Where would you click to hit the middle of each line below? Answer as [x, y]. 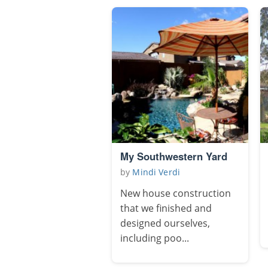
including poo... [155, 238]
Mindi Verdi [156, 172]
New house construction [176, 194]
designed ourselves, [165, 223]
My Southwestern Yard [174, 156]
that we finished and [166, 208]
